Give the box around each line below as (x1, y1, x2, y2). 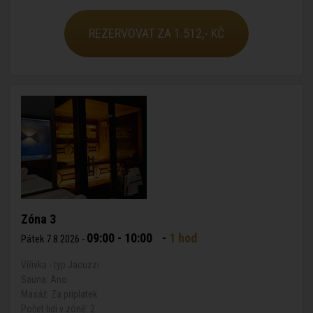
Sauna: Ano (21, 274, 67, 285)
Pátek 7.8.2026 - (21, 233, 87, 245)
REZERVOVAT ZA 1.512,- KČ (89, 26, 224, 41)
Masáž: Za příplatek (21, 289, 97, 300)
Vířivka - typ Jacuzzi (21, 259, 99, 270)
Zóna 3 (21, 212, 56, 226)
